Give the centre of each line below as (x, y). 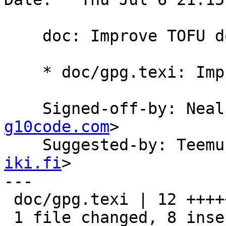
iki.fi (33, 163)
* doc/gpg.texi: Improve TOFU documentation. (23, 72)
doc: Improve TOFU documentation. (23, 36)
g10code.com (57, 127)
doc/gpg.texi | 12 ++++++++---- (9, 200)
